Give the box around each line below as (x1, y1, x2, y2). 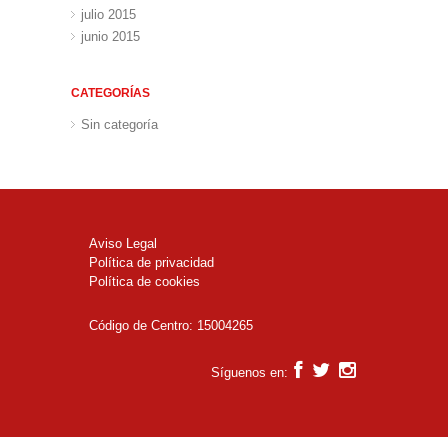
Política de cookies (89, 274, 201, 290)
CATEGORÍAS (71, 86, 151, 101)
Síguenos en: (210, 365, 292, 381)
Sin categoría (81, 117, 159, 133)
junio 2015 (81, 29, 141, 45)
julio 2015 (81, 7, 137, 23)
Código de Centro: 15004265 (89, 318, 254, 334)
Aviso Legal (89, 236, 158, 252)
